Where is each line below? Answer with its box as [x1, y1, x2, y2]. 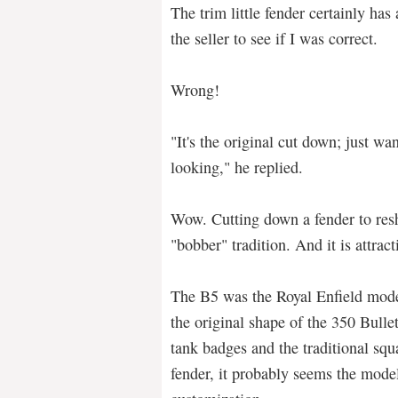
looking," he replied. [171, 155, 303, 178]
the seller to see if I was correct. [171, 27, 378, 49]
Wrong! [171, 78, 219, 100]
